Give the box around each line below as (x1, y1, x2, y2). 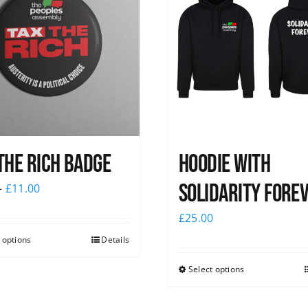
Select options (188, 263, 245, 276)
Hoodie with (179, 150, 271, 180)
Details (101, 234, 129, 246)
